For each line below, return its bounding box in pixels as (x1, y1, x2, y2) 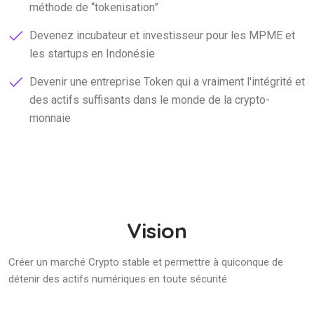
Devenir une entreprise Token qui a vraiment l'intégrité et (29, 74, 305, 88)
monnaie (29, 111, 71, 125)
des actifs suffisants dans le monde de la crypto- (29, 93, 270, 107)
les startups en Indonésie (29, 46, 155, 60)
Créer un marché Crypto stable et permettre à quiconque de (8, 255, 283, 268)
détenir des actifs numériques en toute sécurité (8, 272, 227, 285)
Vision (127, 217, 187, 244)
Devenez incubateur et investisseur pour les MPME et (29, 28, 295, 42)
